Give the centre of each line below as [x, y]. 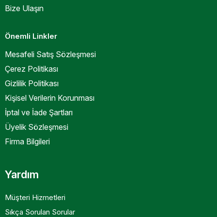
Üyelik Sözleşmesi [37, 127]
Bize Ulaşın [24, 8]
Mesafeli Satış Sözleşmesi [50, 54]
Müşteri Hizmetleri [35, 197]
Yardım [22, 174]
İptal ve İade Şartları [39, 112]
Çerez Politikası [31, 69]
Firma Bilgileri [27, 141]
